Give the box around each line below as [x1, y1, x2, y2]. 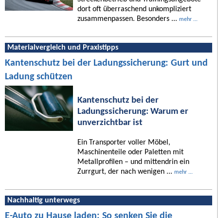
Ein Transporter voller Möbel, [77, 139, 170, 147]
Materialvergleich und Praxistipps [7, 43, 118, 52]
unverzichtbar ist [77, 118, 143, 127]
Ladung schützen [5, 72, 73, 82]
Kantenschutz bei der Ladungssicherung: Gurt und [5, 58, 208, 68]
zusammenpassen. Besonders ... [77, 15, 179, 23]
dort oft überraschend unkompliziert [77, 5, 191, 13]
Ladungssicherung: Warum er [77, 107, 188, 116]
